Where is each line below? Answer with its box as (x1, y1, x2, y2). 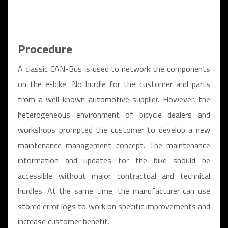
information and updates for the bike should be (18, 154, 210, 166)
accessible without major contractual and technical (18, 169, 210, 182)
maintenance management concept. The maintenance (18, 139, 210, 151)
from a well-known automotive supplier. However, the (18, 93, 210, 105)
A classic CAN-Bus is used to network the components (18, 63, 210, 75)
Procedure (18, 40, 72, 58)
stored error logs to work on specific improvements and (18, 200, 210, 212)
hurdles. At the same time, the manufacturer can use (18, 185, 210, 197)
